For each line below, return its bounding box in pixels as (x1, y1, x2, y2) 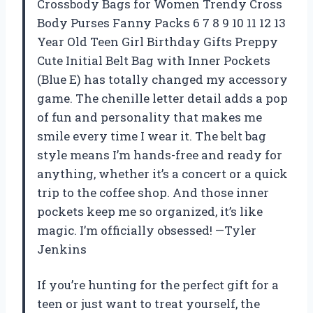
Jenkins (37, 240, 87, 257)
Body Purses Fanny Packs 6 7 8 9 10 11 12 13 (37, 14, 286, 31)
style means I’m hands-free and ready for (37, 146, 282, 163)
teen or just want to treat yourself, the (37, 295, 260, 312)
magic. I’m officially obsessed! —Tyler (37, 221, 256, 238)
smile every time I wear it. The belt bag (37, 127, 266, 144)
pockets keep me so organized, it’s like (37, 203, 263, 219)
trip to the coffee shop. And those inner (37, 184, 269, 201)
